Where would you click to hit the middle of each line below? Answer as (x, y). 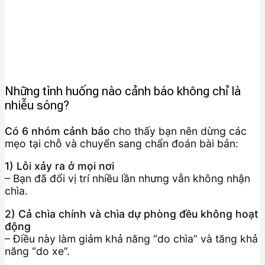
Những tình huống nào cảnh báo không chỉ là (123, 91)
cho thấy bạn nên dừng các (178, 131)
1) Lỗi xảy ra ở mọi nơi (59, 166)
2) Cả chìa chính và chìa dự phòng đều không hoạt (132, 214)
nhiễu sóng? (37, 106)
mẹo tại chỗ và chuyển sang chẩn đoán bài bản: (122, 143)
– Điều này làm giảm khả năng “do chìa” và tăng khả (131, 239)
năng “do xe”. (37, 251)
